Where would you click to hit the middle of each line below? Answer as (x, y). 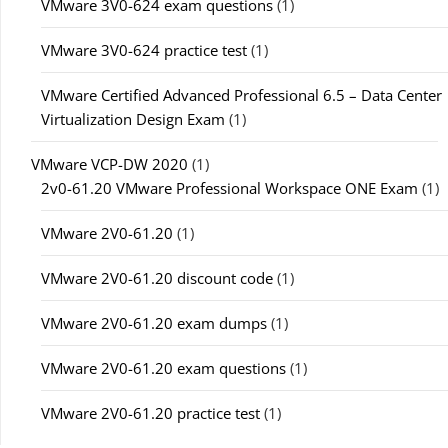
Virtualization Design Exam (133, 119)
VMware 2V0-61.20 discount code (157, 278)
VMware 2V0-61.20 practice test (150, 413)
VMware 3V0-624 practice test (144, 50)
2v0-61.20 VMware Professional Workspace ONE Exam (229, 188)
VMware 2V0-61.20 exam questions (163, 368)
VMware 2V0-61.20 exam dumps (154, 323)
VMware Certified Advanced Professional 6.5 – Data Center (241, 95)
